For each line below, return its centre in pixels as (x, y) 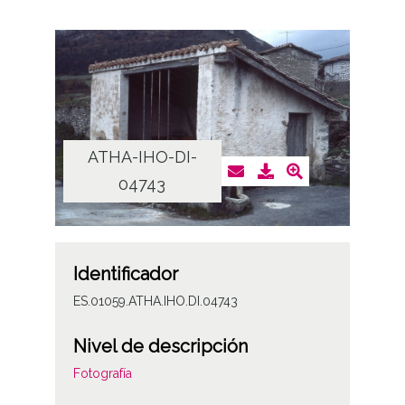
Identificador (125, 273)
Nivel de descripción (160, 346)
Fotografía (102, 373)
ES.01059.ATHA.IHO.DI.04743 (155, 301)
